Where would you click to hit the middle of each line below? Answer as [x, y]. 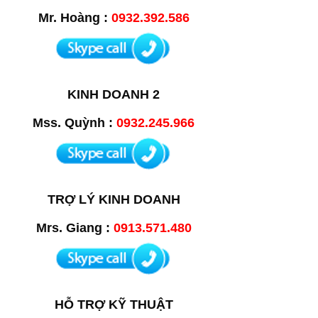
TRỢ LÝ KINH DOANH [114, 199]
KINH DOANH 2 [114, 94]
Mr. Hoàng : [75, 18]
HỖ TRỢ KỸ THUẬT [114, 305]
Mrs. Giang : [75, 228]
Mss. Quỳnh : [75, 123]
